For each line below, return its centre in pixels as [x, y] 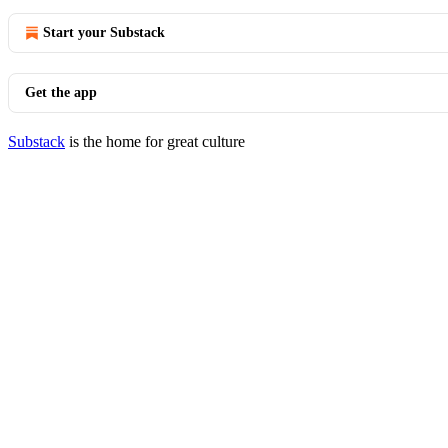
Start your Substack [104, 32]
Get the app [61, 92]
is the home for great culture [155, 141]
